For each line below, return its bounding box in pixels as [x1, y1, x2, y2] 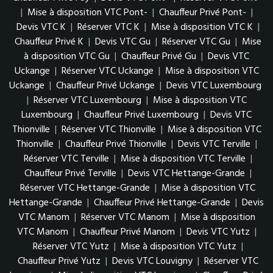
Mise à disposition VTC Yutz [120, 239, 236, 255]
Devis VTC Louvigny [112, 253, 193, 270]
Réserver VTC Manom [80, 210, 169, 226]
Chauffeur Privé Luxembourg [84, 107, 199, 124]
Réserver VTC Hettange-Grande [20, 180, 150, 197]
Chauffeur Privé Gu [121, 49, 196, 65]
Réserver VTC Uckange [61, 63, 154, 80]
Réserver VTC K [77, 19, 140, 36]
